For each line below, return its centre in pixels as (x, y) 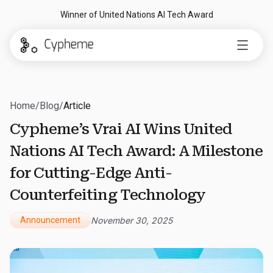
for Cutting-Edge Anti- (91, 173)
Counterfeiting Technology (108, 195)
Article (77, 106)
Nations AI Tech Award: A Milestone (136, 151)
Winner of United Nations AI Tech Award (136, 15)
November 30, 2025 (132, 220)
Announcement (50, 220)
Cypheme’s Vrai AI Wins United (121, 129)
